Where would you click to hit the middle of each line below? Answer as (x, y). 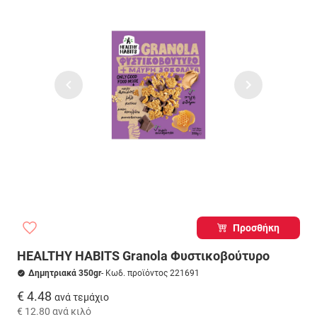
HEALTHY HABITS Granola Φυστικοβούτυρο (143, 256)
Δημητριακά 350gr (65, 273)
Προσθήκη (257, 228)
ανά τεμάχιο (82, 297)
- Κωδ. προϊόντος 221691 (150, 273)
